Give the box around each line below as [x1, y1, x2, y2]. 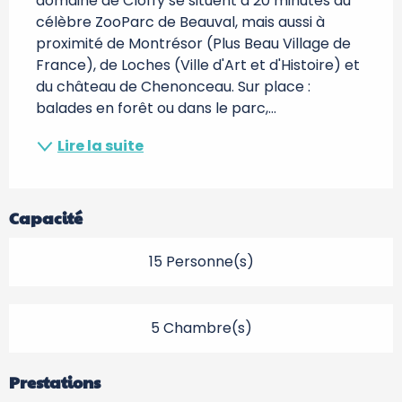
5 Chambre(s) [150, 318, 252, 338]
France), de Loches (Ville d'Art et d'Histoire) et [36, 55, 360, 75]
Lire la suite [57, 135, 144, 156]
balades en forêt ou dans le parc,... [36, 98, 276, 118]
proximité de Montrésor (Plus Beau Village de [36, 33, 351, 54]
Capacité [9, 206, 83, 229]
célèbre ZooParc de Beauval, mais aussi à [36, 12, 325, 32]
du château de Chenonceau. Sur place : [36, 76, 310, 97]
